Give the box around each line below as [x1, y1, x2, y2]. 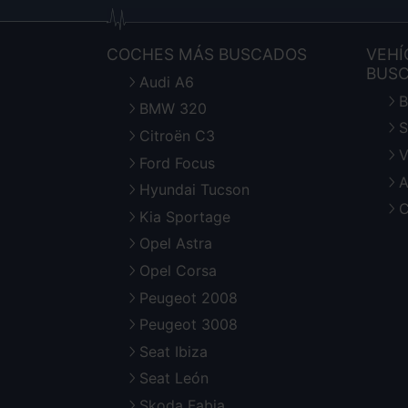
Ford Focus [139, 153, 215, 172]
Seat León [139, 369, 209, 388]
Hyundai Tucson [139, 180, 250, 199]
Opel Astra [139, 234, 212, 253]
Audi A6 [139, 72, 194, 91]
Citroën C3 [139, 126, 215, 145]
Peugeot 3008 [139, 315, 238, 334]
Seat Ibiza [139, 342, 208, 361]
